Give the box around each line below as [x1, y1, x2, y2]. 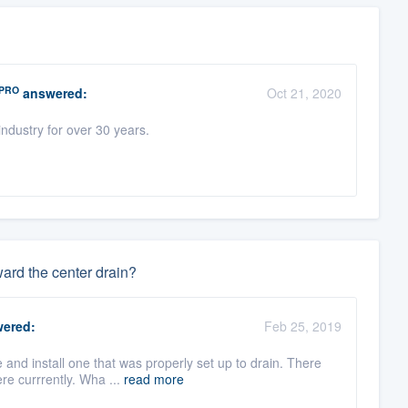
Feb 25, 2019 [263, 317, 342, 336]
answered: [18, 84, 87, 103]
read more [123, 370, 184, 389]
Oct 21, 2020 [266, 84, 342, 103]
